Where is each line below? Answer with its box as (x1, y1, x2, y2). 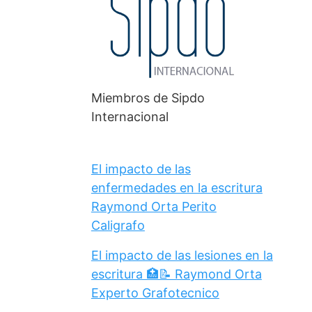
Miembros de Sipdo (91, 90, 205, 105)
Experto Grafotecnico (91, 285, 219, 300)
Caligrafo (91, 217, 145, 233)
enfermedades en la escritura (91, 180, 263, 195)
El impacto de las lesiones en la (91, 247, 273, 263)
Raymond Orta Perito (91, 198, 217, 214)
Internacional (91, 109, 169, 124)
